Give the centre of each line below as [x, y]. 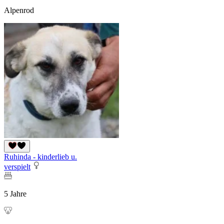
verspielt [17, 167]
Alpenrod [19, 10]
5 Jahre [15, 194]
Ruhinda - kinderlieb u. [40, 157]
